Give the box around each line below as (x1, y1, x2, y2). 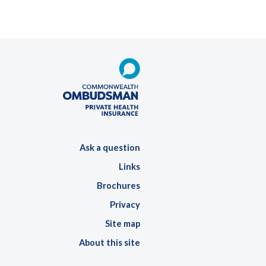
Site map (105, 218, 140, 229)
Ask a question (80, 142, 140, 153)
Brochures (97, 180, 140, 191)
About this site (79, 237, 140, 248)
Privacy (110, 199, 140, 210)
